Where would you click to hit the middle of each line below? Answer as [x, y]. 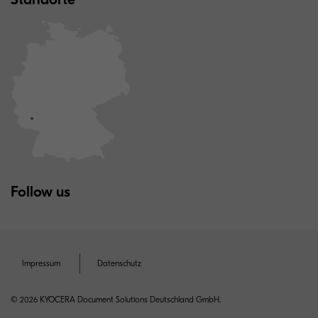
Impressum [41, 263]
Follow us [40, 191]
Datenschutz [119, 263]
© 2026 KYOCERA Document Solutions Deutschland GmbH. [116, 299]
